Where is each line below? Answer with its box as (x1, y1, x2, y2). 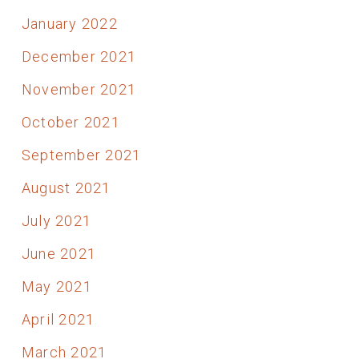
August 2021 (21, 179, 111, 196)
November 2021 (21, 80, 137, 98)
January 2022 (21, 14, 118, 32)
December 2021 (21, 47, 137, 65)
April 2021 (21, 310, 95, 328)
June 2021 (21, 244, 97, 262)
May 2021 (21, 277, 92, 295)
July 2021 (21, 212, 92, 229)
